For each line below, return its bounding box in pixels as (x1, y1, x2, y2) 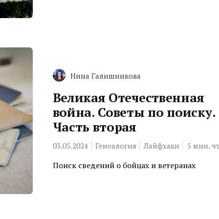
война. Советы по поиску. (52, 104, 216, 120)
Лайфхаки (143, 141, 179, 151)
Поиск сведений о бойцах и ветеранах (52, 160, 196, 171)
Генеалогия (95, 141, 136, 151)
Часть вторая (52, 118, 136, 135)
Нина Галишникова (70, 71, 141, 81)
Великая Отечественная (52, 89, 204, 106)
